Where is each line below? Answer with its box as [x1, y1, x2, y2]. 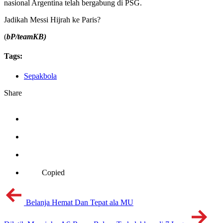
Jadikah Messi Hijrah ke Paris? [4, 15, 101, 24]
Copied [42, 168, 65, 177]
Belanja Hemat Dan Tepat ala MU [26, 198, 133, 207]
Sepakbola [24, 71, 57, 80]
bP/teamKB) [6, 32, 46, 41]
